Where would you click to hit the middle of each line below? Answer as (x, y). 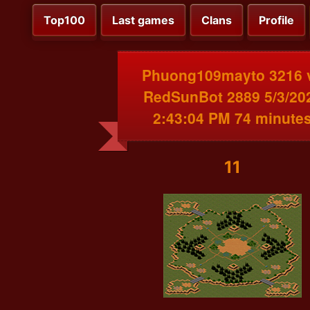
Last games (143, 20)
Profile (276, 20)
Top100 (64, 20)
